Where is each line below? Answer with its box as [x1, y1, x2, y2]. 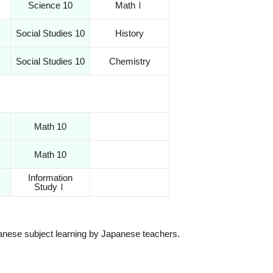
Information [28, 172, 73, 183]
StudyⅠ [34, 181, 67, 192]
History [115, 27, 144, 38]
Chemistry [108, 55, 151, 66]
